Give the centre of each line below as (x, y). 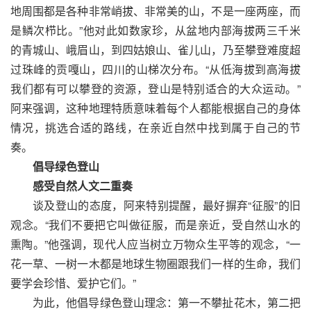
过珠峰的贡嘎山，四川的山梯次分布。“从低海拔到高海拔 (155, 69)
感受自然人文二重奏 (83, 185)
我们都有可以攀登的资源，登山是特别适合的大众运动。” (155, 88)
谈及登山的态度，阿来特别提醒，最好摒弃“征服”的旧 (167, 205)
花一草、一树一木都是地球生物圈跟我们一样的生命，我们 (155, 263)
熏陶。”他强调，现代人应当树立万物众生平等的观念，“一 (155, 244)
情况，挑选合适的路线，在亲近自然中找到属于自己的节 (155, 127)
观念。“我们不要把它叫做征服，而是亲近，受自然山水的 (155, 224)
